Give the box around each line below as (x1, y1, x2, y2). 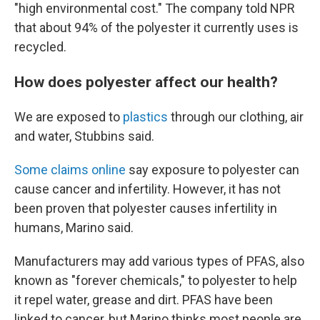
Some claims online (14, 162, 126, 177)
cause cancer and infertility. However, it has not (14, 181, 281, 196)
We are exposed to (14, 109, 123, 124)
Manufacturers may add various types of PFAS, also (14, 254, 304, 269)
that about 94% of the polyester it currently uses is (14, 20, 299, 35)
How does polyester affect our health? (14, 73, 278, 91)
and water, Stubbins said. (14, 129, 154, 144)
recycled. (14, 39, 66, 54)
